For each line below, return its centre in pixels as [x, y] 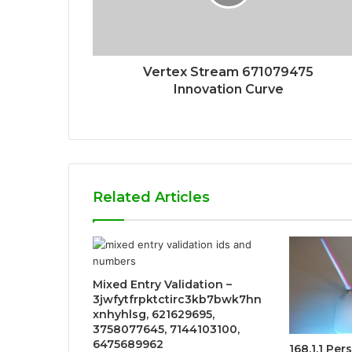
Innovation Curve [228, 89]
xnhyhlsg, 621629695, [154, 314]
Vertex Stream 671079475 [228, 71]
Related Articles [151, 197]
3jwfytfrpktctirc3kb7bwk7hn [177, 299]
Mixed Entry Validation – [162, 284]
